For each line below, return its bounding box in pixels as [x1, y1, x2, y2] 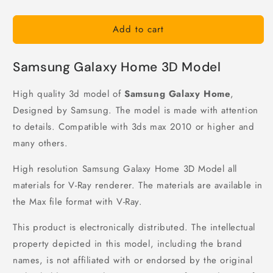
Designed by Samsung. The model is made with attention [13, 104, 258, 118]
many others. [13, 136, 68, 151]
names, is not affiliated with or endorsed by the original [13, 253, 253, 268]
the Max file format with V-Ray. [13, 195, 143, 209]
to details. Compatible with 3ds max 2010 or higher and [13, 120, 255, 134]
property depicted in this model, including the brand [13, 237, 243, 251]
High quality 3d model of [13, 87, 124, 101]
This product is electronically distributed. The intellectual [13, 221, 256, 235]
